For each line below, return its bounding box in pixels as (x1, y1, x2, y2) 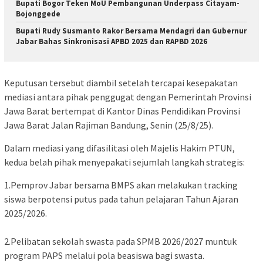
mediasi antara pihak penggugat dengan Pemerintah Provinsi (4, 91, 251, 103)
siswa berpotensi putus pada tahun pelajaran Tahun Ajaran (4, 193, 238, 205)
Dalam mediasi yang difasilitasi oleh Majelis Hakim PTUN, (4, 142, 235, 154)
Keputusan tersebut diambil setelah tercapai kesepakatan (4, 77, 238, 89)
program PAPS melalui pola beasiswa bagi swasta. (4, 249, 204, 262)
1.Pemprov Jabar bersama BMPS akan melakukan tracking (4, 179, 238, 191)
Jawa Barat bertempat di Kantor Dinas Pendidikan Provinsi (4, 105, 240, 117)
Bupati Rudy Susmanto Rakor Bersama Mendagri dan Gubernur (16, 25, 247, 36)
